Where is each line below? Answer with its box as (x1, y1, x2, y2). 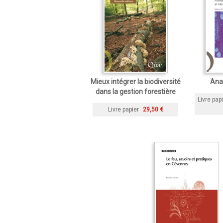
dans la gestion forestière (95, 88, 176, 96)
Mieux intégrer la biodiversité (90, 78, 181, 86)
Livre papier (108, 106, 139, 113)
